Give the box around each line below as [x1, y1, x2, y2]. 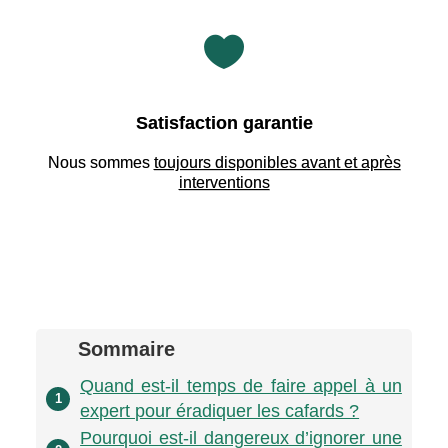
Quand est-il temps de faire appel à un [80, 375, 402, 396]
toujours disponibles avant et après [153, 153, 401, 171]
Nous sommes [47, 153, 154, 171]
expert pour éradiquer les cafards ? [80, 400, 360, 421]
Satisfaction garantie [135, 112, 313, 133]
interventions [178, 173, 270, 191]
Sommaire [78, 337, 176, 360]
